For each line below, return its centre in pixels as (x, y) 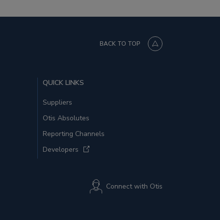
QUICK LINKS (63, 83)
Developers (61, 150)
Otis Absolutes (66, 118)
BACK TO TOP (120, 44)
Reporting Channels (74, 134)
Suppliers (57, 102)
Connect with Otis (134, 187)
